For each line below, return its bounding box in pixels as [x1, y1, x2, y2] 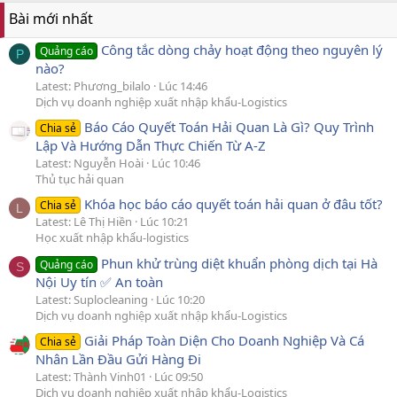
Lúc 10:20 [156, 291, 205, 307]
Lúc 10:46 [152, 155, 200, 172]
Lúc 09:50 [154, 369, 203, 385]
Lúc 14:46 [159, 77, 207, 94]
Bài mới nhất [9, 8, 93, 28]
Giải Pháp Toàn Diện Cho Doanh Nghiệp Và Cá [84, 331, 365, 350]
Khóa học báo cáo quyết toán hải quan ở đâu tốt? [84, 195, 384, 214]
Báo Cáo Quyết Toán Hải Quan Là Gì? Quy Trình [84, 118, 375, 136]
